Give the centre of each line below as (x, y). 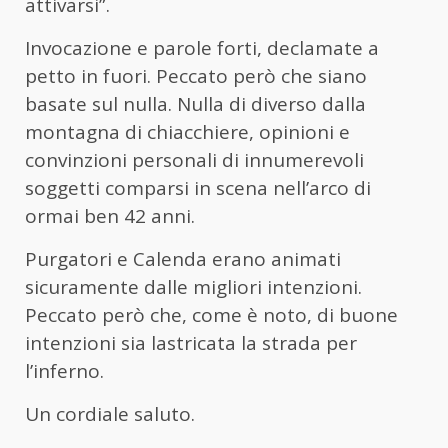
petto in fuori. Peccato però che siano (196, 75)
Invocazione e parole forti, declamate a (202, 47)
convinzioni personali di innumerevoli (194, 159)
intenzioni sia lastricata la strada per (191, 342)
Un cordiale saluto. (110, 413)
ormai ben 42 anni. (110, 215)
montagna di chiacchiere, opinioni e (187, 131)
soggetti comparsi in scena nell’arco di (198, 187)
